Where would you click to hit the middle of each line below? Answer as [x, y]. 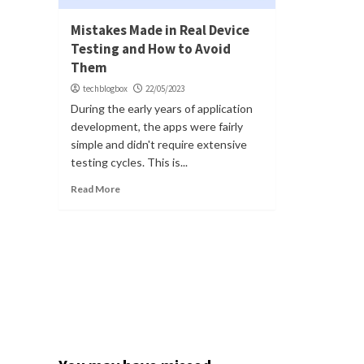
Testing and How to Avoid [151, 48]
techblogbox [105, 88]
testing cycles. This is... [129, 162]
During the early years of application [162, 108]
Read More [95, 188]
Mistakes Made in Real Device [160, 30]
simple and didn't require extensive [159, 144]
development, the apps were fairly [157, 126]
